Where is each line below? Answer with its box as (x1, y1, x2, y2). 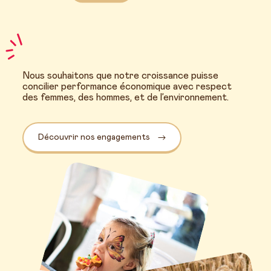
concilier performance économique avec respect (22, 82, 232, 92)
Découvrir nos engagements (38, 133, 150, 142)
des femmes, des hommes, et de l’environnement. (22, 93, 229, 103)
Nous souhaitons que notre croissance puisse (22, 71, 218, 81)
